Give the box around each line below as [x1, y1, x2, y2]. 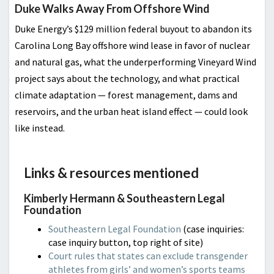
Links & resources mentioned [24, 165, 199, 181]
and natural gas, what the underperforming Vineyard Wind [15, 56, 256, 68]
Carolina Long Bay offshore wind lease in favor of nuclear [15, 39, 250, 51]
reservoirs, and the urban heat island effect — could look [15, 105, 248, 117]
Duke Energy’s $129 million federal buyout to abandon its [15, 23, 252, 35]
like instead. [15, 122, 65, 134]
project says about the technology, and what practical [15, 72, 240, 84]
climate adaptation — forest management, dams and [15, 89, 237, 101]
